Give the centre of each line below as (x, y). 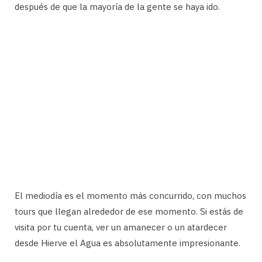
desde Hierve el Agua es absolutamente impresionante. (127, 243)
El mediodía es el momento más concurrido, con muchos (130, 196)
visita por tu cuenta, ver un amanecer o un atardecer (121, 227)
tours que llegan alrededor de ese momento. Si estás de (129, 212)
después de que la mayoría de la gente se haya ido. (117, 7)
